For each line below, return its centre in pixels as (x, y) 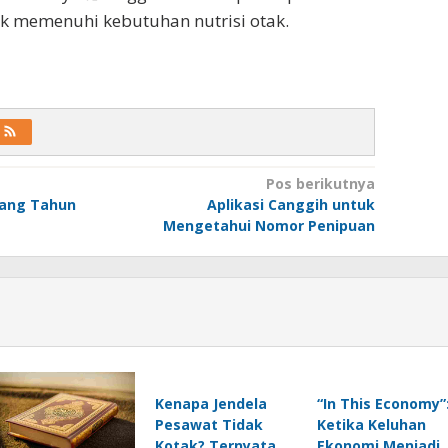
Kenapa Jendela (210, 403)
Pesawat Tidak (208, 424)
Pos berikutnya (320, 183)
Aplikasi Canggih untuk (290, 204)
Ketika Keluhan (371, 424)
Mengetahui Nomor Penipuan (268, 225)
